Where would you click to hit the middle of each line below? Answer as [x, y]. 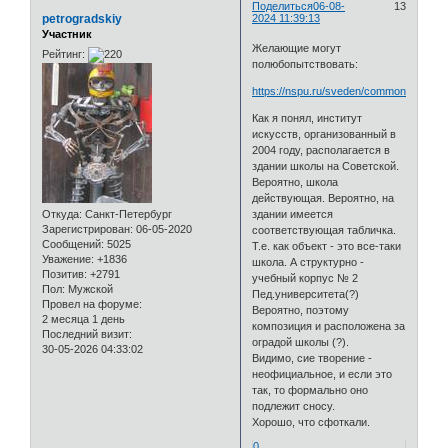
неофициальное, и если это [322, 373]
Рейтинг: [63, 53]
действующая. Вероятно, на [323, 197]
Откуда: [62, 213]
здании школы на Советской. [326, 165]
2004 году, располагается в [321, 149]
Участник [67, 34]
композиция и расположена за [329, 325]
